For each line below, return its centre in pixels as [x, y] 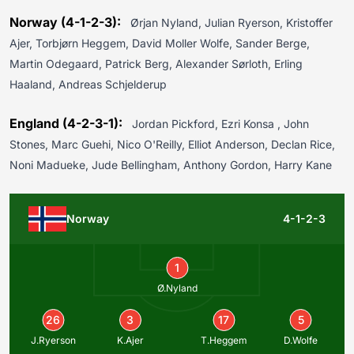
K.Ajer [130, 341]
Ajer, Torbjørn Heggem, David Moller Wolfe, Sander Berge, [160, 43]
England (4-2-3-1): [68, 123]
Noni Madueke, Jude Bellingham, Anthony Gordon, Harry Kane [171, 165]
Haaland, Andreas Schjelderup [88, 84]
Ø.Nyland [177, 288]
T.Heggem [224, 341]
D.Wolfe [301, 341]
